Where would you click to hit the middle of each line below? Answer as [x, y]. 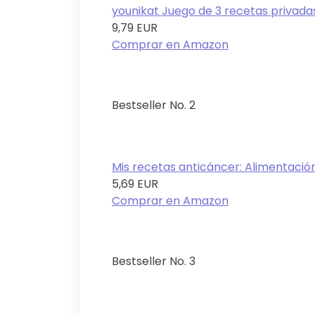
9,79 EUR [135, 28]
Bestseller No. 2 [154, 105]
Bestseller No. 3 [154, 262]
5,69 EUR [135, 184]
